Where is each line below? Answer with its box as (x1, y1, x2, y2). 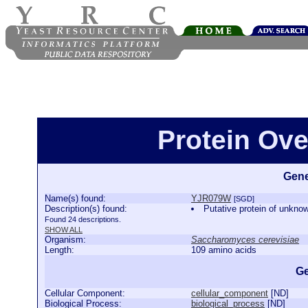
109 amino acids (191, 245, 256, 255)
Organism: (45, 234, 86, 245)
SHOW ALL (45, 225, 82, 234)
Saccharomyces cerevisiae (191, 234, 299, 245)
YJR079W (191, 193, 231, 203)
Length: (45, 245, 74, 255)
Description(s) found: (45, 203, 127, 214)
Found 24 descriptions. (45, 215, 121, 223)
